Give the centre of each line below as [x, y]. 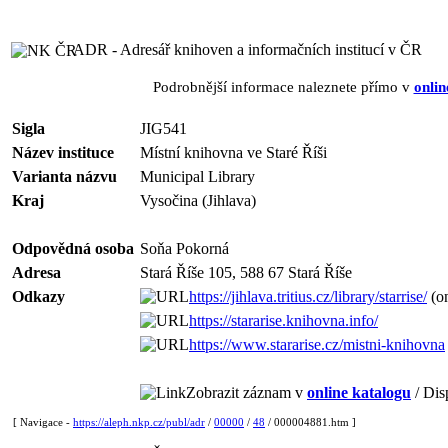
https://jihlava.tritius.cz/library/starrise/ [308, 296]
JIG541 [163, 128]
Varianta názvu [64, 176]
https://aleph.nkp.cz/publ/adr [139, 422]
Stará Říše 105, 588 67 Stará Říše [246, 272]
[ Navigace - [43, 422]
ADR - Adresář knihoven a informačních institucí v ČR [247, 49]
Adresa [36, 272]
